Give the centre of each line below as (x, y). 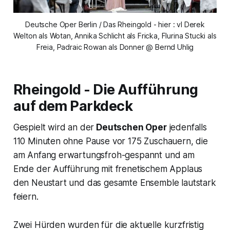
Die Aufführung (144, 90)
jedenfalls (187, 128)
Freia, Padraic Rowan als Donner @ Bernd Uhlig (115, 47)
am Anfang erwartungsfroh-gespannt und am (104, 155)
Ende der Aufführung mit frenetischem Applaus (108, 169)
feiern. (26, 197)
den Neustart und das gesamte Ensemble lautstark (114, 183)
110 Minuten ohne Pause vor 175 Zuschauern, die (110, 141)
